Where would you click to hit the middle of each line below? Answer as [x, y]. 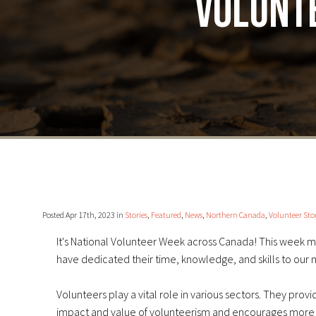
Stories [136, 215]
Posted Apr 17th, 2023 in [84, 215]
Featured [166, 215]
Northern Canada [236, 215]
